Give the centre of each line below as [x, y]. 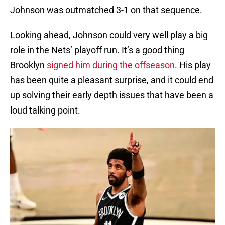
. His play [193, 65]
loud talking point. [45, 110]
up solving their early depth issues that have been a [112, 95]
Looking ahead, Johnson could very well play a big [109, 35]
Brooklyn [28, 65]
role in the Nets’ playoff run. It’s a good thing [97, 50]
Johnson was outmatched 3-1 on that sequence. [106, 10]
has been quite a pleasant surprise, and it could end [112, 80]
